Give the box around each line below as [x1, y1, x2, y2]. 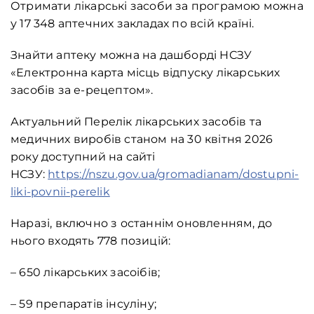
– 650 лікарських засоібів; [11, 266, 161, 280]
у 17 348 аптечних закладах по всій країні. [11, 17, 254, 31]
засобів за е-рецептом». [11, 83, 153, 97]
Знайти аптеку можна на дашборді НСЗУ [11, 48, 252, 62]
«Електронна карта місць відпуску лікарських [11, 66, 280, 80]
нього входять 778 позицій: [11, 234, 171, 248]
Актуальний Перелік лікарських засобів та [11, 115, 261, 129]
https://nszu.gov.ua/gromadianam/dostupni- [48, 168, 299, 182]
